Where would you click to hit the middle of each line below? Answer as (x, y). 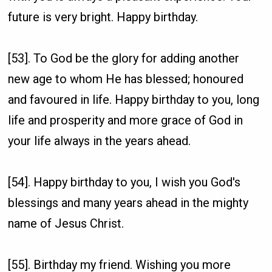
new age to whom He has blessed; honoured (126, 79)
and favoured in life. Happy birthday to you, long (134, 99)
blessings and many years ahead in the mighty (128, 202)
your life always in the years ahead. (100, 141)
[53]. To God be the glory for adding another (124, 58)
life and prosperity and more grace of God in (126, 120)
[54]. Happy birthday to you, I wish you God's (124, 182)
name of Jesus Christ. (66, 223)
